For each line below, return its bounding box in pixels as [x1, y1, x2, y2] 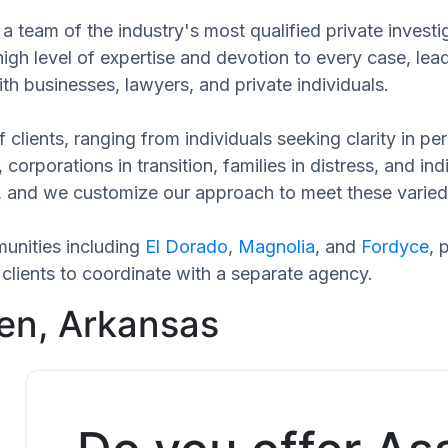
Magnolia [238, 235, 315, 257]
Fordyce [361, 235, 429, 257]
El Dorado [145, 235, 228, 257]
